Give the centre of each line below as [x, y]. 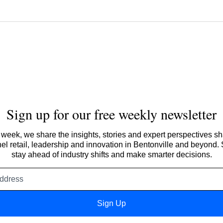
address [125, 182]
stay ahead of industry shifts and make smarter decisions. [111, 155]
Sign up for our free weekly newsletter [111, 114]
